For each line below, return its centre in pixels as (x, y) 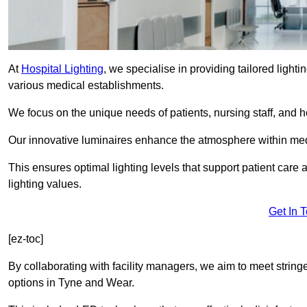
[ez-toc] (26, 239)
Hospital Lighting (62, 69)
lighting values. (45, 184)
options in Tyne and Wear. (71, 283)
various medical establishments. (86, 86)
